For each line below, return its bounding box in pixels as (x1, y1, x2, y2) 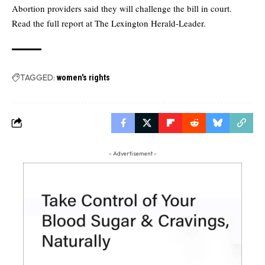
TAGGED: (20, 72, 55, 83)
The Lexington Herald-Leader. (95, 17, 206, 29)
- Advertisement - (108, 149, 157, 157)
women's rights (57, 72, 110, 82)
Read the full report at (12, 17, 95, 29)
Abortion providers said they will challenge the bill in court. (12, 2, 232, 14)
